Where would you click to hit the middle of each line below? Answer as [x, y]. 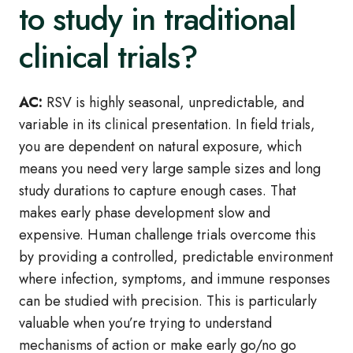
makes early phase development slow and [145, 213]
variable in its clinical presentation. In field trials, [167, 125]
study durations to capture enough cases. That [158, 191]
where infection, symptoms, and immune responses [175, 279]
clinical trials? [108, 57]
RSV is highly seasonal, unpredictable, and [173, 103]
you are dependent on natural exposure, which [160, 147]
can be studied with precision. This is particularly [168, 301]
